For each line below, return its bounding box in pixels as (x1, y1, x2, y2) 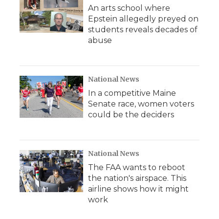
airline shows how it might (88, 184, 189, 194)
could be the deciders (88, 109, 174, 119)
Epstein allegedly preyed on (88, 14, 198, 23)
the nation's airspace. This (88, 173, 186, 183)
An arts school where (88, 3, 170, 13)
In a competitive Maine (88, 88, 176, 98)
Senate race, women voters (88, 99, 194, 109)
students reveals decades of (88, 24, 197, 34)
